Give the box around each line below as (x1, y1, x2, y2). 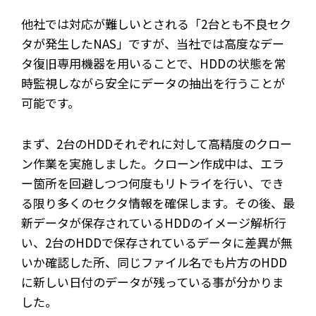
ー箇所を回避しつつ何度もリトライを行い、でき (21, 174, 284, 192)
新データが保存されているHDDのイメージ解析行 (21, 213, 286, 231)
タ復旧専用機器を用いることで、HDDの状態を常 (21, 54, 286, 72)
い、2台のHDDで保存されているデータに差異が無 (21, 233, 293, 251)
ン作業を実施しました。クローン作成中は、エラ (21, 154, 284, 172)
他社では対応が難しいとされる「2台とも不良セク (21, 14, 291, 32)
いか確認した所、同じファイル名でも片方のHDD (21, 253, 287, 271)
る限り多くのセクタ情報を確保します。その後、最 (21, 193, 295, 212)
